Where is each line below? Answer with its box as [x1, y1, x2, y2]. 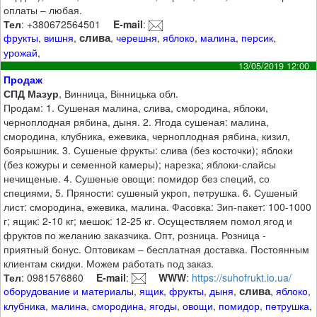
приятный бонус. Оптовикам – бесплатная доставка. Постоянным [4, 241, 310, 256]
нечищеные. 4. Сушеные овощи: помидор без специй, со [4, 171, 270, 185]
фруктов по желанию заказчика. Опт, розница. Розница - [4, 227, 267, 242]
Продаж [4, 71, 43, 86]
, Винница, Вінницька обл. [59, 86, 179, 100]
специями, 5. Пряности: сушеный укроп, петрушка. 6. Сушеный [4, 185, 299, 200]
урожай [4, 45, 38, 59]
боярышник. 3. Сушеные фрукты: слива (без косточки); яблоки [4, 142, 294, 157]
